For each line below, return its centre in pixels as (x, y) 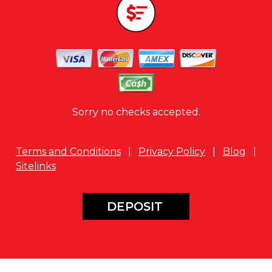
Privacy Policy (172, 151)
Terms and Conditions (68, 151)
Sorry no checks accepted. (136, 112)
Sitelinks (36, 166)
